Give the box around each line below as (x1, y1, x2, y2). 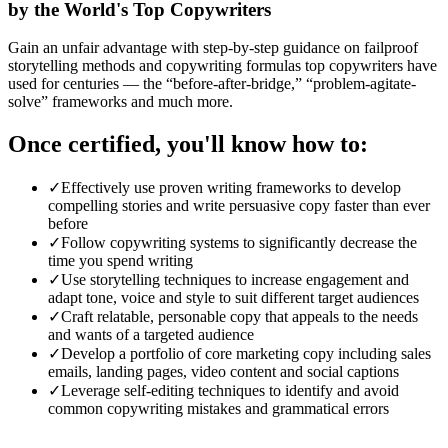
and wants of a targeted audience (48, 326, 254, 344)
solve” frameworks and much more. (8, 93, 233, 111)
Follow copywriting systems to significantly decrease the (61, 234, 417, 252)
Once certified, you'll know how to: (8, 131, 368, 158)
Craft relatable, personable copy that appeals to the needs (61, 308, 418, 326)
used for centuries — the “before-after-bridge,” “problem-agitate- (8, 75, 416, 93)
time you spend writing (48, 252, 193, 270)
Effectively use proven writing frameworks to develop (61, 179, 401, 197)
